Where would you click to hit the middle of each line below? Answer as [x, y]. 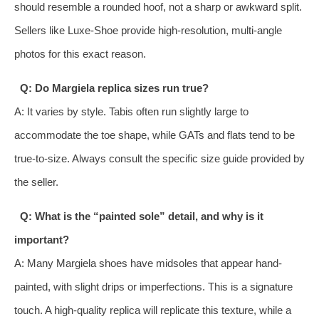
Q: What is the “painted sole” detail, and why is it [141, 216]
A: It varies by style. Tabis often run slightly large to [131, 111]
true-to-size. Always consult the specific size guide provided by [159, 158]
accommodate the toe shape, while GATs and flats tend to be [155, 135]
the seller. [36, 182]
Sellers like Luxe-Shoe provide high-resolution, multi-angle [148, 30]
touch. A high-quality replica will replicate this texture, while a [153, 310]
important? [42, 239]
